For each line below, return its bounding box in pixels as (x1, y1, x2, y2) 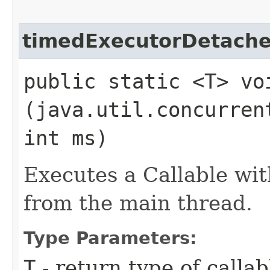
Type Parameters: (24, 227, 197, 248)
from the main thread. (24, 190, 253, 215)
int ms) (24, 125, 108, 150)
